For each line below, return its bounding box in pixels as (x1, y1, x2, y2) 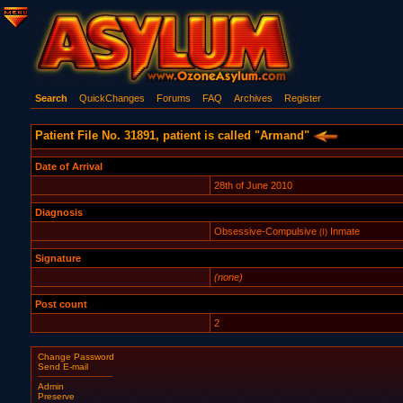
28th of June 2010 (213, 180, 292, 191)
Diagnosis (34, 207, 83, 218)
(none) (213, 272, 243, 282)
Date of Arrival (34, 161, 103, 172)
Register (283, 93, 321, 103)
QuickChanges (78, 93, 145, 103)
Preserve (37, 390, 75, 401)
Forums (156, 93, 191, 103)
